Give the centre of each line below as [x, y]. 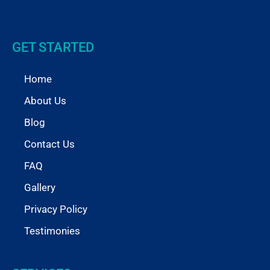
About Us [45, 100]
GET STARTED [53, 47]
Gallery [40, 187]
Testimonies [52, 231]
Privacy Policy [56, 209]
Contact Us [49, 144]
